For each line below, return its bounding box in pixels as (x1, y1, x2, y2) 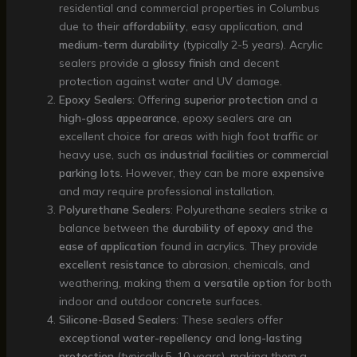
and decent (215, 55, 279, 70)
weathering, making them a (58, 275, 204, 290)
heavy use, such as (58, 147, 160, 162)
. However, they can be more (120, 165, 272, 180)
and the (269, 220, 313, 235)
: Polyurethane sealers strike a (170, 202, 328, 217)
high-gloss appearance (58, 110, 177, 125)
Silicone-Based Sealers (58, 312, 176, 327)
